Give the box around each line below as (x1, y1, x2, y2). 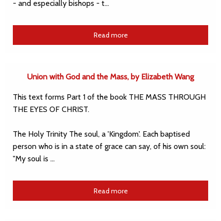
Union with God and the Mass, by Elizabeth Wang (27, 72, 194, 82)
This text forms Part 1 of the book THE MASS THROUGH (13, 92, 206, 102)
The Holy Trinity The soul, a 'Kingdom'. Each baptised (13, 129, 190, 139)
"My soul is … (13, 154, 55, 164)
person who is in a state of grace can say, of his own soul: (13, 142, 206, 151)
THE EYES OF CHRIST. (13, 105, 91, 114)
